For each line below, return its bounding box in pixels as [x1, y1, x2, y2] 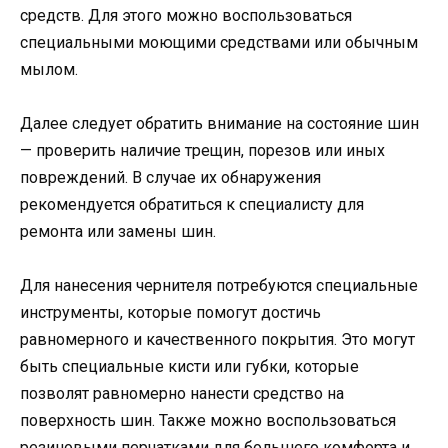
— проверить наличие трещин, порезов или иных [20, 141, 385, 161]
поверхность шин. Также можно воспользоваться [20, 411, 396, 431]
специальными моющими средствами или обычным [20, 32, 418, 52]
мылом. [20, 59, 78, 79]
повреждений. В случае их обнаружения [20, 168, 321, 188]
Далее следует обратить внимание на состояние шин [20, 114, 419, 134]
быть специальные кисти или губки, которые [20, 357, 359, 377]
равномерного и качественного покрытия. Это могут [20, 330, 415, 350]
